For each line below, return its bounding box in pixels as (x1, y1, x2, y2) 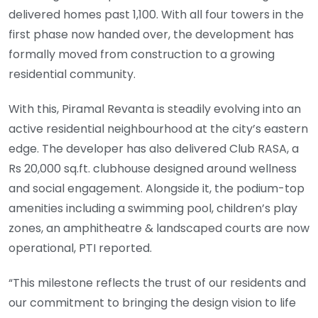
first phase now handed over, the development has (9, 26, 294, 43)
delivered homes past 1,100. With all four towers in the (9, 6, 304, 23)
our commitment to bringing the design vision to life (9, 294, 296, 311)
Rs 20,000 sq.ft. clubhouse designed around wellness (9, 160, 297, 177)
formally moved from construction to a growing (9, 46, 275, 63)
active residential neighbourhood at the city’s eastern (9, 121, 308, 138)
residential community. (9, 66, 136, 83)
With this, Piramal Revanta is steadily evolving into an (9, 101, 301, 118)
